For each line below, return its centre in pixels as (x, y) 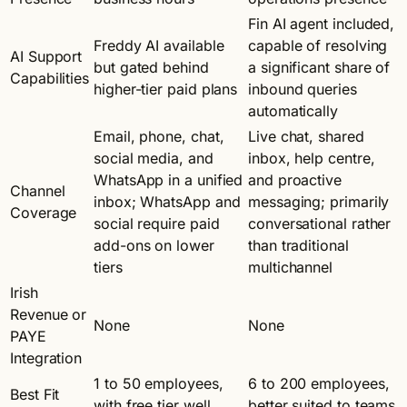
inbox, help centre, (312, 158)
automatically (293, 110)
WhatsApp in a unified (169, 179)
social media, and (154, 158)
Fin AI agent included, (322, 23)
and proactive (295, 179)
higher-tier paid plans (166, 89)
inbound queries (303, 89)
